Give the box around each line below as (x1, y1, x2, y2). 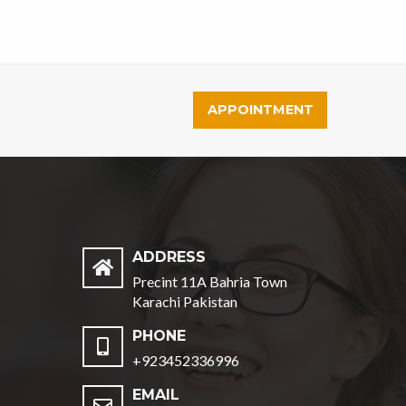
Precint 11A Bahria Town (132, 272, 287, 290)
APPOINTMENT (207, 101, 314, 119)
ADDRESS (132, 247, 206, 266)
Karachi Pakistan (132, 292, 237, 310)
